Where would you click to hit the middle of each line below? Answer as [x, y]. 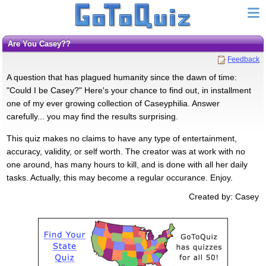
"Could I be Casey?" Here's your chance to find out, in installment [129, 90]
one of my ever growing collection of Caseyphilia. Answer [113, 103]
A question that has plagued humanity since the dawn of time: [121, 77]
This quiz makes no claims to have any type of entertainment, [121, 138]
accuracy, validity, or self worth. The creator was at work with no [126, 151]
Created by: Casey [224, 196]
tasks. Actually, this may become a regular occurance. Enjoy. [119, 177]
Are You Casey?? [42, 44]
